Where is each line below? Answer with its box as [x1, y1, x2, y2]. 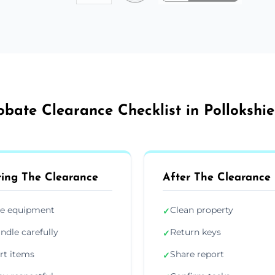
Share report [170, 248, 224, 260]
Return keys [170, 226, 221, 238]
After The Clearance [163, 171, 271, 184]
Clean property [170, 204, 233, 215]
